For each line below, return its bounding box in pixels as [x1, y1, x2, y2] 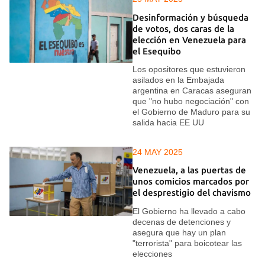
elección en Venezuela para [132, 34, 246, 45]
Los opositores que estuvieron [132, 64, 245, 74]
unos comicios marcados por [132, 176, 249, 187]
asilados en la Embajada [132, 75, 224, 85]
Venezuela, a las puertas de [132, 165, 246, 176]
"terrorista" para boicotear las [132, 238, 242, 248]
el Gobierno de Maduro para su [132, 107, 250, 117]
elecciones [132, 248, 172, 258]
